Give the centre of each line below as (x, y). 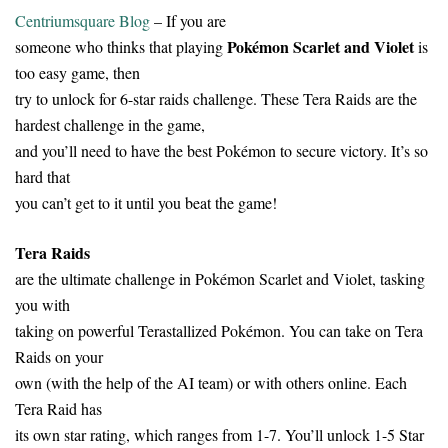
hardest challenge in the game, (110, 124)
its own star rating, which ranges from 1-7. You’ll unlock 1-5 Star (219, 434)
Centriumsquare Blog (82, 20)
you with (42, 304)
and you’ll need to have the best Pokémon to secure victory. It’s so (221, 150)
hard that (42, 176)
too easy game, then (77, 72)
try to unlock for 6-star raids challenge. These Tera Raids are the (216, 98)
